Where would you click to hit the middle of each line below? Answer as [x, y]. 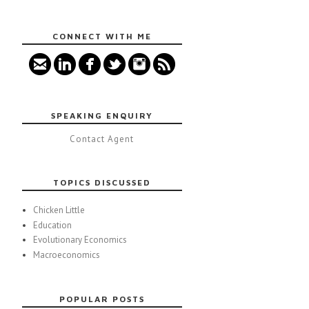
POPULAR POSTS [102, 299]
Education [52, 225]
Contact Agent [102, 139]
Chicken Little [59, 210]
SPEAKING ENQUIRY [102, 116]
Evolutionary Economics [80, 240]
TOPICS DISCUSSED [102, 182]
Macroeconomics [66, 255]
